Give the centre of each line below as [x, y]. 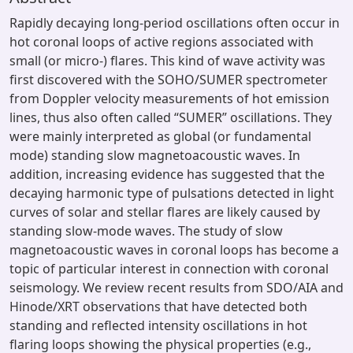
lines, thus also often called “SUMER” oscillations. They [171, 117]
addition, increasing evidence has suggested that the [167, 174]
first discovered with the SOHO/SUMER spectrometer [169, 80]
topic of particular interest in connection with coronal [169, 269]
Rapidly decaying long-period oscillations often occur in [175, 23]
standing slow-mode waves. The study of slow [146, 231]
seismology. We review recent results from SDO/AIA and [176, 288]
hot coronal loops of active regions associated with [162, 42]
